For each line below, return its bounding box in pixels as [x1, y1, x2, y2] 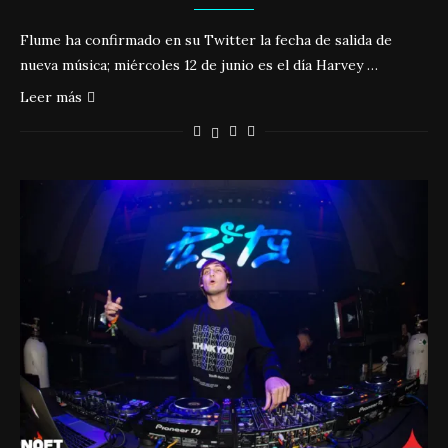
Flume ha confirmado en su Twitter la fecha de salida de [20, 31, 392, 49]
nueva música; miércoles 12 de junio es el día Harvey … [20, 56, 378, 74]
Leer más [20, 88, 82, 106]
